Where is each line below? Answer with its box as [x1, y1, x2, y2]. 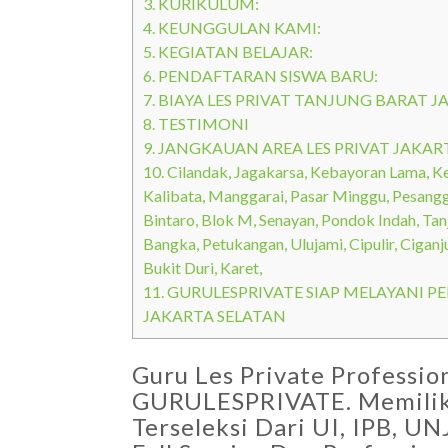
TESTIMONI [155, 114, 249, 134]
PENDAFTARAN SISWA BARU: [155, 66, 378, 86]
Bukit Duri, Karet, [143, 258, 262, 278]
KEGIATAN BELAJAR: [155, 42, 313, 62]
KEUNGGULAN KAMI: [155, 18, 321, 38]
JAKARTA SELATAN [143, 306, 286, 326]
